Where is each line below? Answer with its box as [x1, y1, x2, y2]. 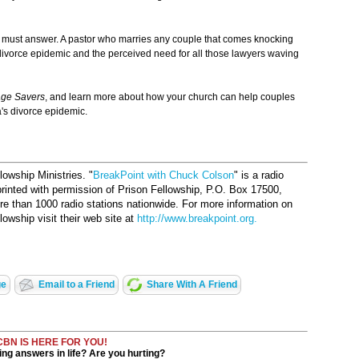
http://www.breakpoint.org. [137, 212, 257, 225]
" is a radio [234, 169, 284, 182]
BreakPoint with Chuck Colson [93, 169, 234, 182]
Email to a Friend [38, 279, 115, 291]
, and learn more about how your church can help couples [45, 91, 295, 103]
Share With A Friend [146, 279, 237, 291]
